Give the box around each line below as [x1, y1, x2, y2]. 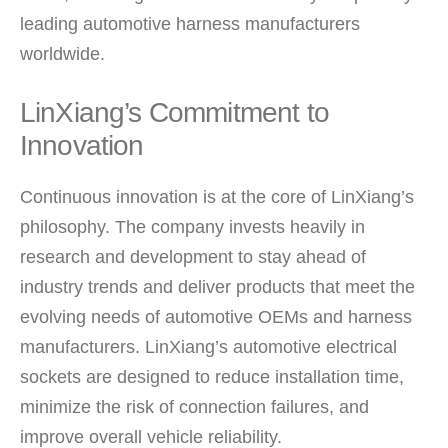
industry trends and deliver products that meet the [20, 276, 415, 297]
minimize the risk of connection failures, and [20, 396, 369, 417]
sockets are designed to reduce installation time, [20, 366, 404, 387]
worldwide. [20, 44, 105, 64]
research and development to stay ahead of [20, 246, 366, 267]
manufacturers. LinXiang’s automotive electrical [20, 336, 397, 357]
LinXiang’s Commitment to [20, 97, 329, 128]
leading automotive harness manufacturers [20, 14, 360, 34]
